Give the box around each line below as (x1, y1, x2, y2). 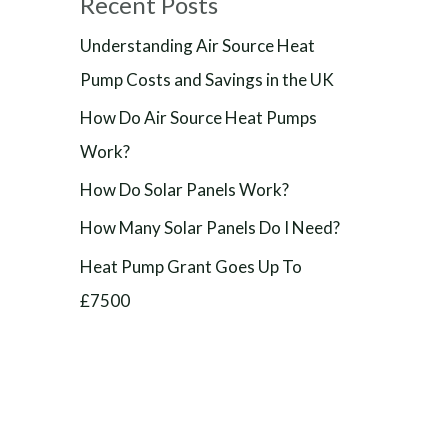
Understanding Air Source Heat (80, 34, 315, 56)
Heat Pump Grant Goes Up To (80, 255, 302, 277)
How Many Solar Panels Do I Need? (80, 217, 340, 239)
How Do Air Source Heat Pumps (80, 106, 317, 128)
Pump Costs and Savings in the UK (80, 68, 334, 90)
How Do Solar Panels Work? (80, 179, 289, 200)
